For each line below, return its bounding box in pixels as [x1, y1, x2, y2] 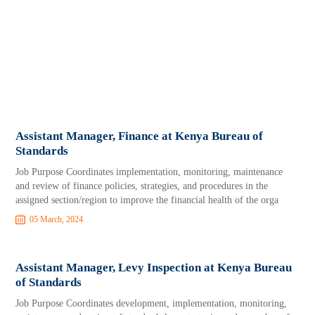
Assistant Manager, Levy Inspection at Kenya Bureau [15, 261, 292, 274]
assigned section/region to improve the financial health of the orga [15, 195, 279, 205]
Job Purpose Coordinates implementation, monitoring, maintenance [15, 167, 283, 177]
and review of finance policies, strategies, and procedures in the [15, 181, 269, 191]
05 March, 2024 [30, 214, 84, 224]
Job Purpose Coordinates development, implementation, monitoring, [15, 298, 288, 309]
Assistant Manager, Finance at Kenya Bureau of [15, 129, 264, 143]
